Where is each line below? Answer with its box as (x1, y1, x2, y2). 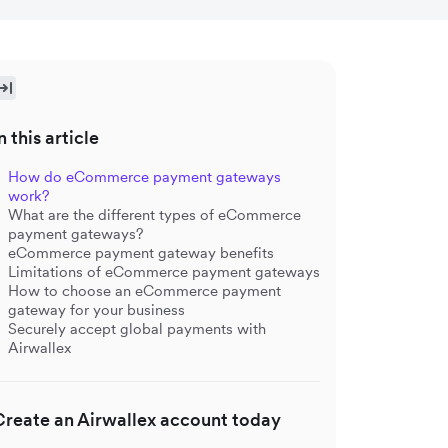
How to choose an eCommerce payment (8, 281, 281, 300)
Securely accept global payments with (8, 319, 266, 338)
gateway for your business (8, 300, 189, 319)
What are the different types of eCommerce (8, 205, 301, 224)
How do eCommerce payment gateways (8, 167, 281, 186)
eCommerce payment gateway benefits (8, 243, 278, 262)
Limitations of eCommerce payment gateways (8, 262, 320, 281)
